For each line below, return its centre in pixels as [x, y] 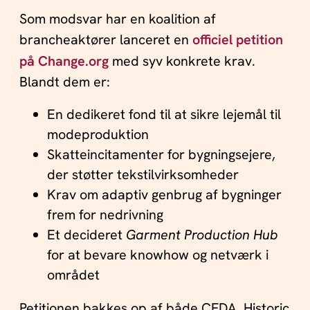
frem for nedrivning [105, 215]
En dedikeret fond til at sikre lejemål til [164, 115]
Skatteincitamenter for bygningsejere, [161, 155]
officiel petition [237, 39]
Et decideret [86, 235]
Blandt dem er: [64, 81]
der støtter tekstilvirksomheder [143, 175]
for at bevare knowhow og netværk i [157, 255]
